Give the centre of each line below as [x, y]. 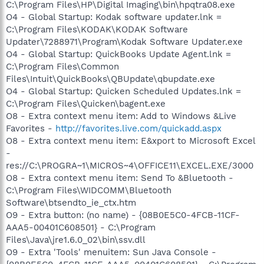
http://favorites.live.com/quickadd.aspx [138, 128]
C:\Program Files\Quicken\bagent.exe [86, 103]
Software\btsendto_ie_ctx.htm [71, 202]
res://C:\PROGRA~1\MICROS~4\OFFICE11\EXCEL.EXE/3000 [130, 165]
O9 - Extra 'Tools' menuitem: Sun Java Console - [111, 252]
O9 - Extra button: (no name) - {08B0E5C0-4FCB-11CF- [123, 215]
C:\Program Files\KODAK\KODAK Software [97, 29]
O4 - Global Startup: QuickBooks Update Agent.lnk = [118, 54]
